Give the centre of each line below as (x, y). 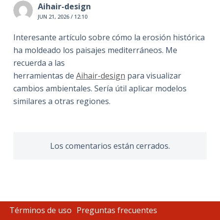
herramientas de (44, 76)
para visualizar (153, 76)
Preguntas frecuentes (117, 210)
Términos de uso (41, 210)
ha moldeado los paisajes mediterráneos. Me (95, 50)
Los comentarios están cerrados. (110, 146)
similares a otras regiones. (62, 101)
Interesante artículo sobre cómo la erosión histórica (109, 38)
